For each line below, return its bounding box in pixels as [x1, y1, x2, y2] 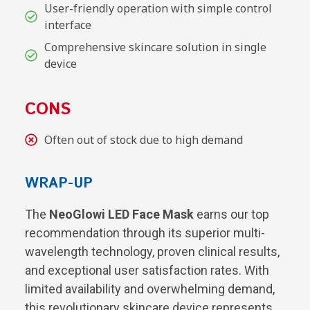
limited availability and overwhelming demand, [25, 281, 275, 296]
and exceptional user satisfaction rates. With [25, 262, 269, 277]
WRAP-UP [25, 173, 93, 194]
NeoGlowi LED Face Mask [49, 206, 194, 221]
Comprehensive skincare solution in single [44, 39, 266, 55]
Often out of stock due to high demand [44, 131, 243, 147]
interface [44, 17, 91, 33]
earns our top [194, 206, 269, 221]
